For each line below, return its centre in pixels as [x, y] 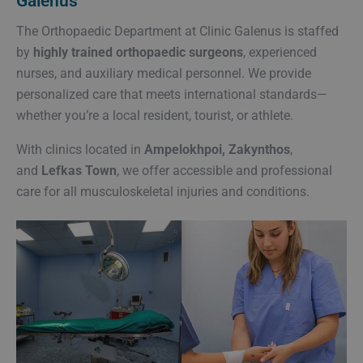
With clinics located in [80, 149]
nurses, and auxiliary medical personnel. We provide [164, 73]
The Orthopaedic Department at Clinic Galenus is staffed [177, 31]
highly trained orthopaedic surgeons [138, 52]
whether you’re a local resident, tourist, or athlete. [155, 115]
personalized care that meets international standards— [172, 94]
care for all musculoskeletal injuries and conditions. [163, 191]
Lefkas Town [79, 170]
